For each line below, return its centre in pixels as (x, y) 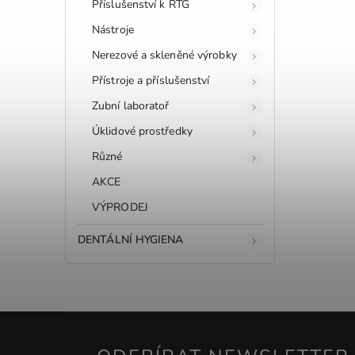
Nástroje (113, 29)
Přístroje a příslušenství (151, 80)
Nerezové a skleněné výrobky (164, 55)
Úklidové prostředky (142, 131)
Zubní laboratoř (131, 105)
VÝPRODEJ (120, 207)
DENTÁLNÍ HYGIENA (131, 239)
